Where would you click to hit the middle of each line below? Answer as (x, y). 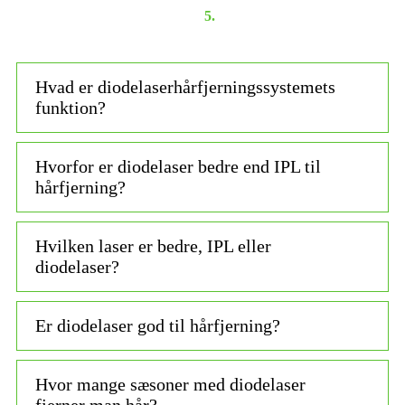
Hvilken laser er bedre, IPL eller (153, 245)
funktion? (71, 107)
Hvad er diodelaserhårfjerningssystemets (185, 86)
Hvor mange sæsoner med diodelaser (170, 384)
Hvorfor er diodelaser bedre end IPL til (178, 166)
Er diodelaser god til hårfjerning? (158, 325)
